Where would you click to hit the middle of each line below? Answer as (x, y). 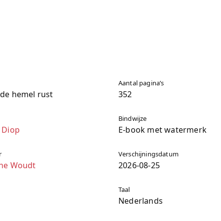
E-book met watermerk (162, 130)
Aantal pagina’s (141, 83)
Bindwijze (132, 118)
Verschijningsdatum (148, 154)
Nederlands (140, 201)
